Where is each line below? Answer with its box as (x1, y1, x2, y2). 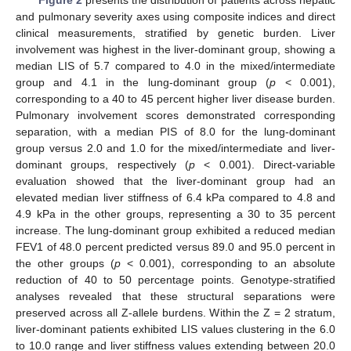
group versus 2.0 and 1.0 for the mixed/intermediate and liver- (16, 142, 335, 155)
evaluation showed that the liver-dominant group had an (16, 175, 335, 188)
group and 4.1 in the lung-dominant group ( (16, 76, 270, 89)
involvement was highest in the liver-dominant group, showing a (16, 43, 335, 56)
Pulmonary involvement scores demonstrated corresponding (16, 109, 335, 122)
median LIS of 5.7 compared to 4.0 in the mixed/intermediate (16, 60, 335, 73)
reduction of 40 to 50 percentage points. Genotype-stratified (16, 273, 335, 287)
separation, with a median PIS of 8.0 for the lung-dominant (16, 125, 335, 139)
